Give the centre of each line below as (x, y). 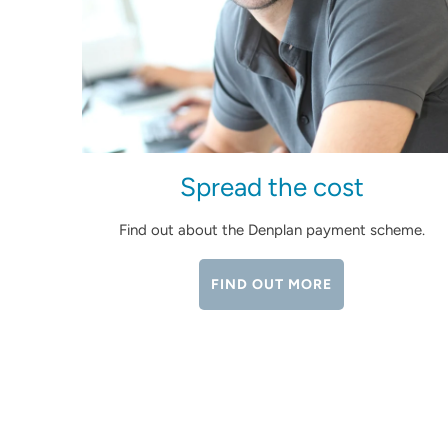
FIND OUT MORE (272, 285)
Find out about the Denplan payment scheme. (271, 230)
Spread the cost (271, 187)
